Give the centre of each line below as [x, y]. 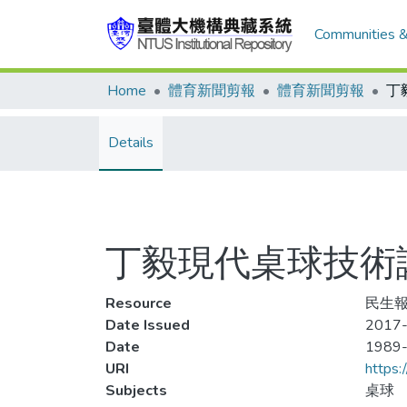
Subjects [136, 391]
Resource [139, 303]
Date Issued [148, 325]
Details [131, 143]
